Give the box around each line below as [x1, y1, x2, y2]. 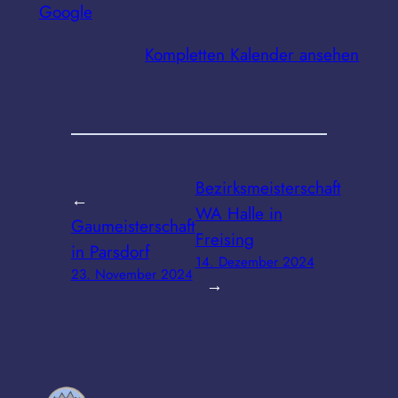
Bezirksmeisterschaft [195, 174, 341, 200]
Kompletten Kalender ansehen [145, 42, 360, 68]
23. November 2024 [70, 265, 193, 285]
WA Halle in [195, 200, 283, 226]
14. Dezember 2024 [195, 251, 314, 272]
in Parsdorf [70, 239, 149, 265]
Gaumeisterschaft [70, 213, 195, 239]
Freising [195, 226, 254, 251]
